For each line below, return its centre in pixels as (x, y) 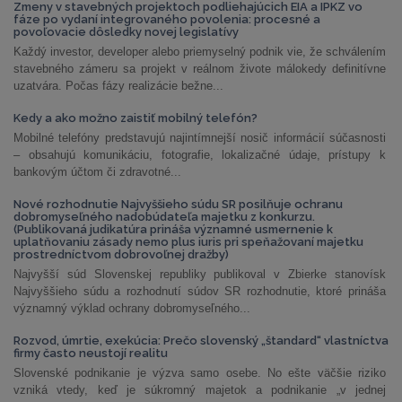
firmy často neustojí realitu (91, 353)
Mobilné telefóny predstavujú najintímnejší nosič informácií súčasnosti (200, 138)
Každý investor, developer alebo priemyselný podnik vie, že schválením (200, 52)
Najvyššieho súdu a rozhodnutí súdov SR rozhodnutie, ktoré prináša (200, 291)
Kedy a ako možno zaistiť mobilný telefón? (135, 118)
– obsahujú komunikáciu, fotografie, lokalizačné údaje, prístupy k (200, 155)
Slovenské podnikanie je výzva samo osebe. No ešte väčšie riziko (200, 373)
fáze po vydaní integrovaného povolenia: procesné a (167, 19)
